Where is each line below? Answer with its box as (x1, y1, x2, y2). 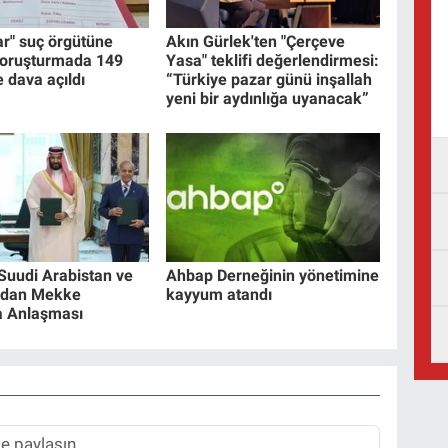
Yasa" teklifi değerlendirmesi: (166, 50, 380, 70)
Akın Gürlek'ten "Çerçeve (166, 31, 346, 51)
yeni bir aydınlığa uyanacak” (166, 88, 370, 108)
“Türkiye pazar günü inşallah (166, 69, 373, 89)
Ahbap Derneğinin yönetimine (166, 266, 380, 286)
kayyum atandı (166, 285, 273, 305)
